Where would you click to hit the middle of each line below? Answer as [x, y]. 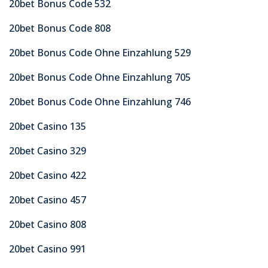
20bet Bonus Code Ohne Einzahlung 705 [100, 77]
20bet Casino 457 [48, 200]
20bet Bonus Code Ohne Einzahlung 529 [100, 52]
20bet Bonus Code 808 [60, 28]
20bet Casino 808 [48, 224]
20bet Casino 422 [48, 175]
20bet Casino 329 [48, 150]
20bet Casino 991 [48, 249]
